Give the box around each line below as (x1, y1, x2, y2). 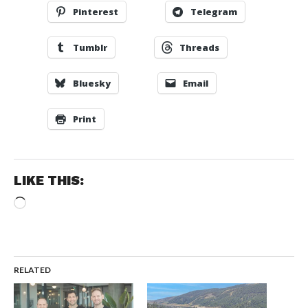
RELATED (13, 265, 51, 276)
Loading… (25, 195, 71, 208)
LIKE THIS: (13, 173, 84, 189)
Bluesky (72, 77, 111, 90)
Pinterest (72, 5, 118, 19)
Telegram (190, 5, 237, 19)
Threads (179, 41, 219, 54)
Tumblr (72, 41, 107, 54)
